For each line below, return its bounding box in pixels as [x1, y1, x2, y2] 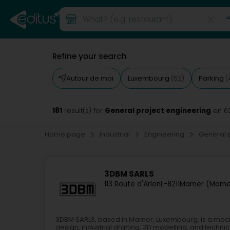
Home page [45, 129, 87, 139]
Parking [199, 73, 225, 83]
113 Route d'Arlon [104, 179, 161, 189]
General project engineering [105, 106, 211, 116]
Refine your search [52, 51, 127, 62]
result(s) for [62, 106, 105, 115]
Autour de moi [66, 73, 113, 83]
